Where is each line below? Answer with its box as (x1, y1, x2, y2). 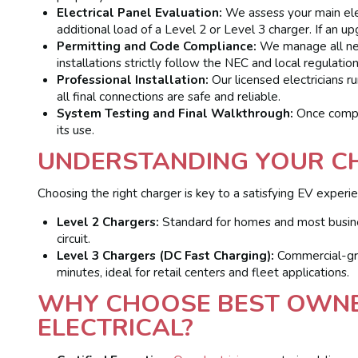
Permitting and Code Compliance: (57, 37, 257, 54)
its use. (57, 121, 95, 138)
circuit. (57, 229, 91, 247)
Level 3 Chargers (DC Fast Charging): (57, 246, 275, 264)
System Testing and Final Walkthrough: (57, 104, 294, 121)
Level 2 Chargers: (57, 213, 160, 230)
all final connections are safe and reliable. (57, 87, 281, 105)
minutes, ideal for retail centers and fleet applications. (57, 263, 350, 280)
